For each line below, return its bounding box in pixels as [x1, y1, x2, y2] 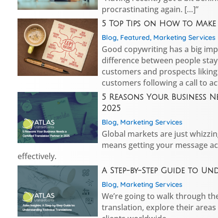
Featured [120, 33, 150, 42]
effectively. [18, 150, 57, 162]
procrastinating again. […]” [101, 3, 199, 15]
